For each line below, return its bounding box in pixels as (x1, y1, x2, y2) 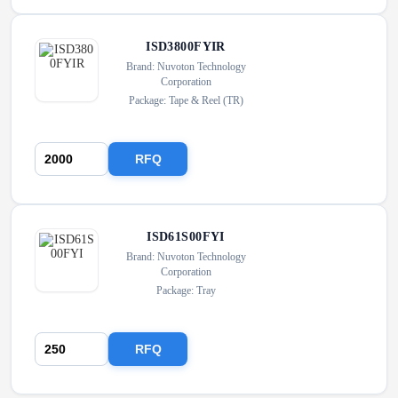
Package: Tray (155, 284, 216, 297)
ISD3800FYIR (146, 40, 226, 53)
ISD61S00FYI (147, 230, 225, 243)
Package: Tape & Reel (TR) (128, 94, 243, 107)
